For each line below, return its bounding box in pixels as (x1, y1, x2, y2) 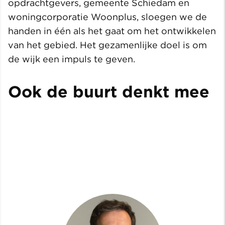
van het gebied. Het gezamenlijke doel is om (8, 40, 207, 51)
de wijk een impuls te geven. (8, 54, 135, 65)
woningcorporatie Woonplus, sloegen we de (8, 12, 207, 23)
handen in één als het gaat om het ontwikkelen (8, 26, 216, 37)
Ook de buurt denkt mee (8, 82, 209, 102)
